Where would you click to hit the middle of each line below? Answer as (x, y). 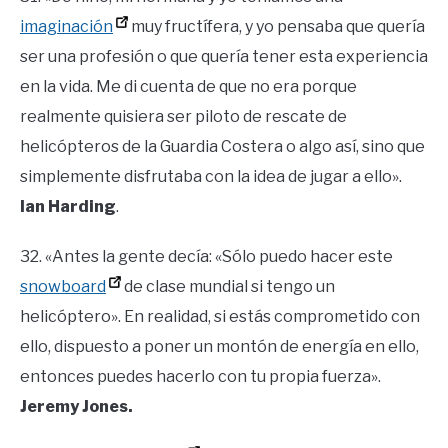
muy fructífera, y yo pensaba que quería (276, 27)
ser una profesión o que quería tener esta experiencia (224, 57)
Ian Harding (68, 207)
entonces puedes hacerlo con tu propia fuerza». (200, 377)
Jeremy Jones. (76, 407)
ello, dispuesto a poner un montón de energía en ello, (219, 347)
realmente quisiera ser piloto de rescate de (183, 117)
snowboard (63, 287)
